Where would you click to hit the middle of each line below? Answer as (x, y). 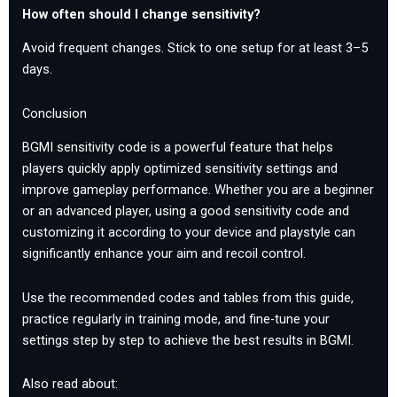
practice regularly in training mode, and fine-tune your (176, 319)
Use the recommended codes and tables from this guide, (188, 297)
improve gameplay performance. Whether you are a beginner (198, 190)
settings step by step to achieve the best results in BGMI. (188, 340)
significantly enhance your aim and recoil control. (164, 254)
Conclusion (54, 113)
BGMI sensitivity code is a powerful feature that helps (178, 148)
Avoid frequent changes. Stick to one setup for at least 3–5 (195, 48)
